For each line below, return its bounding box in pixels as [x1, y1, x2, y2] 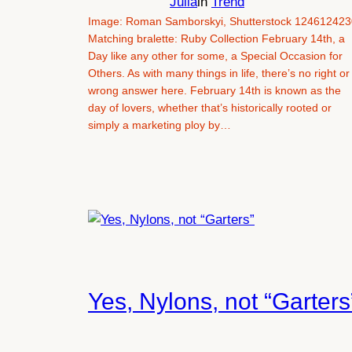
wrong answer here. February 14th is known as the [88, 84, 341, 97]
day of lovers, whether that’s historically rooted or [88, 101, 332, 115]
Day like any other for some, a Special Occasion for [88, 49, 343, 63]
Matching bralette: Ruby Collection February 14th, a [88, 32, 345, 46]
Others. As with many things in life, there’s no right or [88, 67, 350, 80]
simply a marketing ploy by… [88, 119, 231, 132]
